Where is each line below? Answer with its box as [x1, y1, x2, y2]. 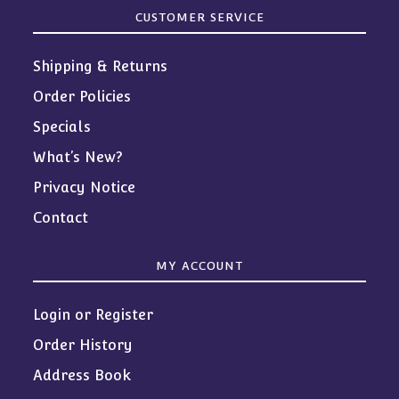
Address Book [33, 367, 132, 385]
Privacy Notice [33, 179, 136, 197]
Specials [33, 118, 92, 136]
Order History [33, 337, 134, 354]
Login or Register [33, 306, 154, 324]
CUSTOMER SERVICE [134, 11, 265, 25]
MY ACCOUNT [156, 259, 243, 273]
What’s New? [33, 149, 124, 167]
